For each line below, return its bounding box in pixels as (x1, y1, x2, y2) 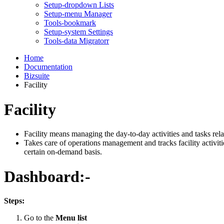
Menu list (55, 213, 87, 222)
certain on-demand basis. (24, 147, 102, 156)
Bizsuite (24, 71, 49, 80)
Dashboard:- (4, 167, 90, 185)
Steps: (4, 196, 24, 205)
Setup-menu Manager (44, 9, 112, 18)
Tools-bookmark (44, 18, 96, 27)
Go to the (24, 213, 55, 222)
